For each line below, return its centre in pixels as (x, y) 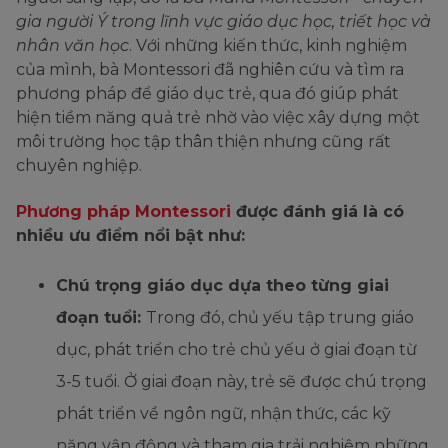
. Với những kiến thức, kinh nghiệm (268, 46)
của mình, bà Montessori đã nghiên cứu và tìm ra (210, 70)
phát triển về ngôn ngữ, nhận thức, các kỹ (223, 414)
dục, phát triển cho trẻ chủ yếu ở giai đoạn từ (236, 350)
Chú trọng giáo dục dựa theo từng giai (222, 286)
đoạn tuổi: (101, 318)
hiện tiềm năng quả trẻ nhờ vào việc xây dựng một (218, 118)
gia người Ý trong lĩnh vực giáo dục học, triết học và (223, 22)
